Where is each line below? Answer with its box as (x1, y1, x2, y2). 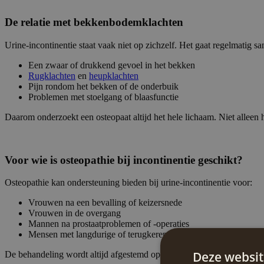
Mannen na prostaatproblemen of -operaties (28, 219, 189, 229)
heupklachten (89, 70, 138, 81)
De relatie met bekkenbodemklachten (5, 16, 183, 29)
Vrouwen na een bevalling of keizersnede (28, 197, 182, 208)
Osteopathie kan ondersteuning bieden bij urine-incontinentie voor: (5, 177, 252, 188)
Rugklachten (28, 70, 75, 81)
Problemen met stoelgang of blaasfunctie (28, 91, 179, 102)
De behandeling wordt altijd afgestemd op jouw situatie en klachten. (5, 249, 257, 260)
